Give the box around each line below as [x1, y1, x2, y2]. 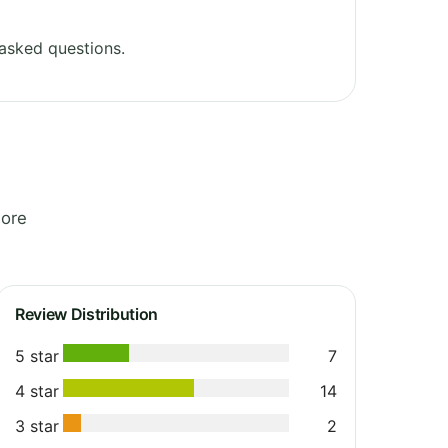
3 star [15, 415, 59, 436]
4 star [15, 380, 59, 401]
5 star [15, 345, 59, 366]
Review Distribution [15, 303, 158, 324]
